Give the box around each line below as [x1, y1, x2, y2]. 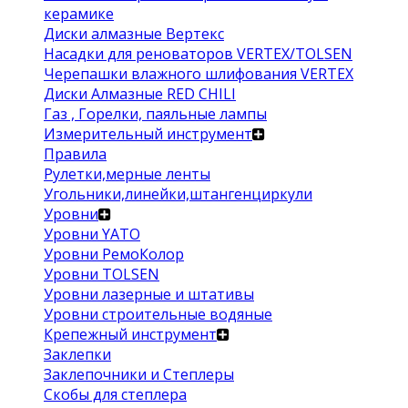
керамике [44, 4, 114, 24]
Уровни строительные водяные [44, 304, 272, 324]
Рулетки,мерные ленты [44, 164, 210, 184]
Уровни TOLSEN [44, 264, 159, 284]
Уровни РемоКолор [44, 244, 184, 264]
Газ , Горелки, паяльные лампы [44, 104, 267, 124]
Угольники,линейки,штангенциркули [44, 184, 312, 204]
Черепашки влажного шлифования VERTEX [44, 64, 353, 84]
